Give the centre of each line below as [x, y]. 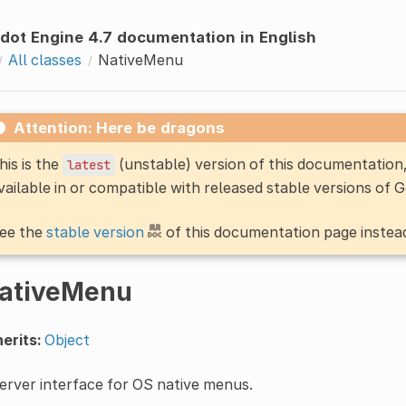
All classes [44, 59]
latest [88, 164]
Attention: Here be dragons [119, 127]
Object [67, 339]
